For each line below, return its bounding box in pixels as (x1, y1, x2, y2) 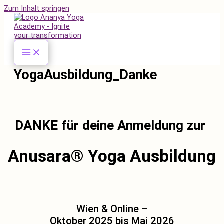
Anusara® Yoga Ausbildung (8, 146, 216, 166)
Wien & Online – (76, 203, 148, 215)
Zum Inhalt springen (4, 4, 69, 13)
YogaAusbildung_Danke (14, 67, 157, 83)
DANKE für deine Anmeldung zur (15, 118, 209, 133)
